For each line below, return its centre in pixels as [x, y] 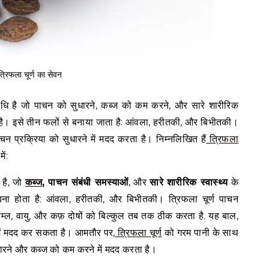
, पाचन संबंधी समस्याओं [85, 183]
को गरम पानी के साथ [200, 233]
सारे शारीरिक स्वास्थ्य [189, 183]
